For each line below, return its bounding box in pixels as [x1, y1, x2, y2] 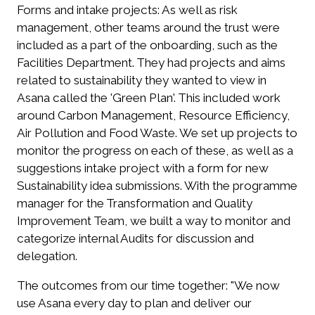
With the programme [184, 178, 297, 193]
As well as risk [162, 2, 238, 17]
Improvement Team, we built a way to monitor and [17, 213, 290, 228]
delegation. [17, 248, 80, 263]
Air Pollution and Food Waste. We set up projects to [17, 125, 297, 140]
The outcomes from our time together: [17, 278, 228, 292]
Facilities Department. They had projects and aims [17, 55, 285, 70]
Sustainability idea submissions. [17, 178, 182, 193]
